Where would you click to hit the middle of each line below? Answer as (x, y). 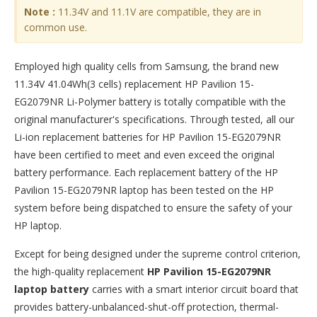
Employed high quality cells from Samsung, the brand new (146, 66)
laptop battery (52, 289)
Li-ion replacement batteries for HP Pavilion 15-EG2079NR (148, 137)
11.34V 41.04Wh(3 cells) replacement (99, 84)
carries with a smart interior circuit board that (194, 289)
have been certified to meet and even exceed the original (144, 155)
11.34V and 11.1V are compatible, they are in (158, 12)
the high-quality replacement (81, 271)
